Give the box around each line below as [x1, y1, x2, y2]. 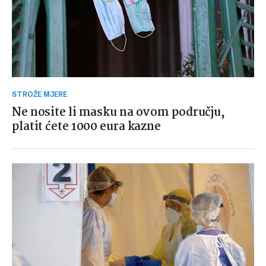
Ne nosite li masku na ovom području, [12, 103, 226, 122]
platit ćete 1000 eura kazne [12, 118, 161, 136]
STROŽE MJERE [17, 90, 67, 99]
